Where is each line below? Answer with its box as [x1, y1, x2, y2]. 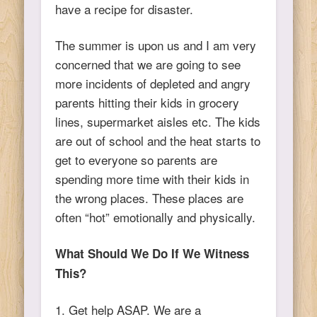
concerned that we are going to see [55, 54, 241, 73]
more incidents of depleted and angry [55, 74, 251, 92]
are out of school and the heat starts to [55, 131, 261, 149]
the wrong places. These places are [55, 188, 244, 207]
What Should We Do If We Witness [55, 244, 250, 262]
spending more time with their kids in [55, 169, 250, 188]
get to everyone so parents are [55, 150, 218, 168]
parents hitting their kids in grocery [55, 93, 240, 111]
